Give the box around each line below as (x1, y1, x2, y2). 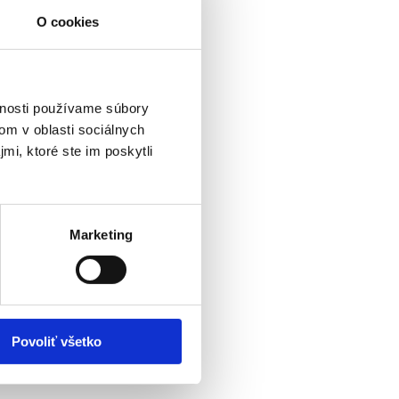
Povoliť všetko (12, 333, 102, 349)
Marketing (69, 226, 133, 242)
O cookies (36, 13, 100, 29)
